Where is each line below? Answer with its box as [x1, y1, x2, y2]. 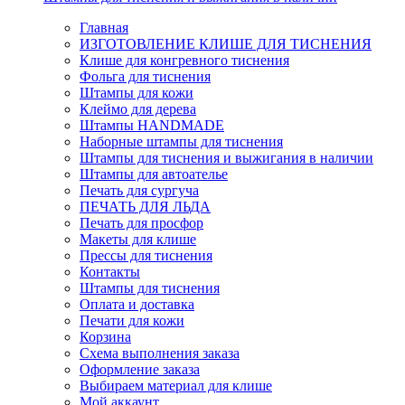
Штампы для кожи [80, 84, 193, 100]
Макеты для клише [80, 231, 196, 247]
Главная [80, 19, 128, 35]
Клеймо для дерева [80, 100, 196, 117]
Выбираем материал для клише [80, 377, 272, 393]
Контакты [80, 263, 140, 279]
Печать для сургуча [80, 182, 199, 198]
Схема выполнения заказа [80, 344, 240, 361]
